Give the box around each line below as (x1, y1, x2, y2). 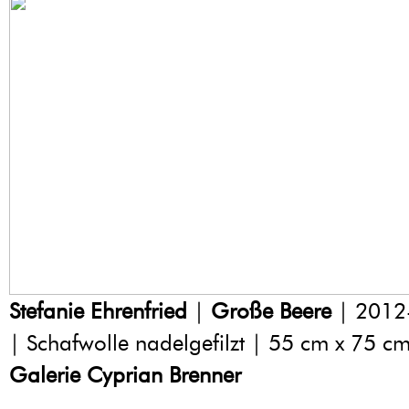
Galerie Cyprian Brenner (9, 362, 254, 389)
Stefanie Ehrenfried (9, 298, 187, 325)
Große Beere (211, 298, 331, 325)
